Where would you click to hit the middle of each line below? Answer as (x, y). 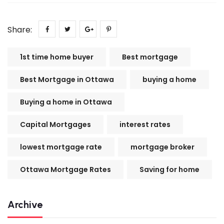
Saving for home (169, 169)
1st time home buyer (57, 57)
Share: (20, 29)
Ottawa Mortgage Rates (65, 169)
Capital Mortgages (55, 124)
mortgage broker (162, 147)
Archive (25, 204)
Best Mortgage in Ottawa (67, 79)
